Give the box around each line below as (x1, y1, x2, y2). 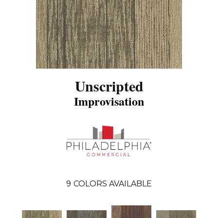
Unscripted (74, 74, 144, 96)
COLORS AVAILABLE (73, 179, 152, 189)
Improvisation (74, 92, 144, 109)
